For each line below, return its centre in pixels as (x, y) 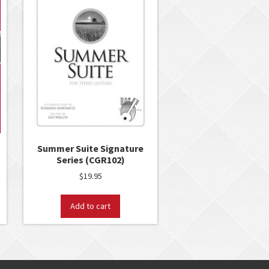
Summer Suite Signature (91, 148)
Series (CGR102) (90, 159)
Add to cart (91, 206)
